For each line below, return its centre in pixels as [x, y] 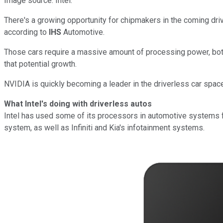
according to [26, 32]
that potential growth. [41, 64]
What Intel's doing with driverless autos [78, 104]
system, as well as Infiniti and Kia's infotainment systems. [105, 127]
